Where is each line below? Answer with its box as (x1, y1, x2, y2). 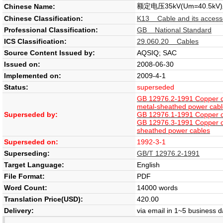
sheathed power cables (137, 126, 210, 134)
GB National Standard (137, 26, 212, 34)
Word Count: (4, 184, 47, 192)
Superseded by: (4, 111, 58, 118)
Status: (4, 83, 28, 91)
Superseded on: (4, 138, 58, 146)
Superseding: (4, 149, 50, 157)
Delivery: (4, 207, 34, 215)
